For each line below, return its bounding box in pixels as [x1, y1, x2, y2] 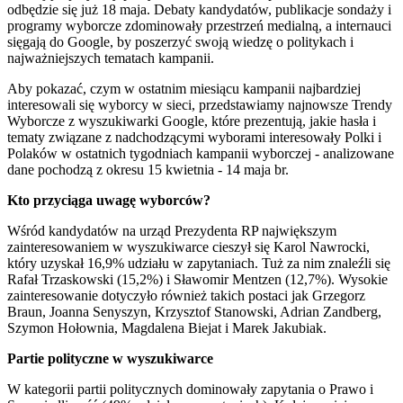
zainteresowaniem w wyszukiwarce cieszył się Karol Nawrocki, [7, 239, 370, 255]
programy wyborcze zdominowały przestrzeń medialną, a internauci [7, 18, 391, 34]
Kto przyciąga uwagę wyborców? [7, 193, 210, 209]
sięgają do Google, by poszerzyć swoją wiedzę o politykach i [7, 34, 354, 50]
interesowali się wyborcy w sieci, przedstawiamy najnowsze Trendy [7, 97, 392, 113]
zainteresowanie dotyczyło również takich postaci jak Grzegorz [7, 288, 365, 304]
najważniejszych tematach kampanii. [7, 50, 214, 67]
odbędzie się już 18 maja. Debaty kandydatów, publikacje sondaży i [7, 2, 391, 18]
